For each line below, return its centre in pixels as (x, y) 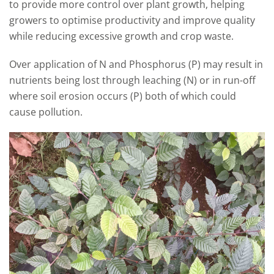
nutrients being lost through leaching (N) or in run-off (132, 80)
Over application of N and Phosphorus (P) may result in (136, 64)
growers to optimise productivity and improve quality (132, 20)
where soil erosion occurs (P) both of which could (123, 96)
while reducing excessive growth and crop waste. (121, 36)
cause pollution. (46, 112)
